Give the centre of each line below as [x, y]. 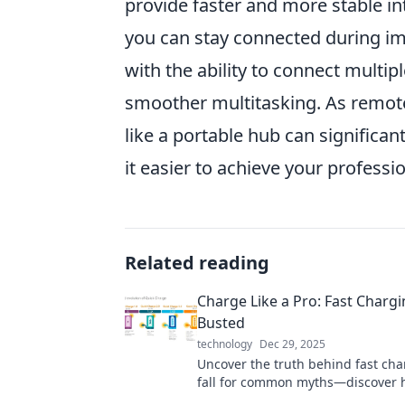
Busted [221, 323]
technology [225, 344]
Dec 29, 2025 [292, 344]
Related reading [197, 263]
